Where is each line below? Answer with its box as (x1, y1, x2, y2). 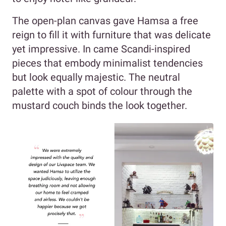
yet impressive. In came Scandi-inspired (12, 42, 190, 55)
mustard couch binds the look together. (12, 99, 187, 111)
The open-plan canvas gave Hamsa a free (12, 14, 198, 27)
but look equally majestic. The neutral (12, 71, 180, 83)
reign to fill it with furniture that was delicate (12, 28, 211, 41)
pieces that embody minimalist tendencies (12, 56, 203, 69)
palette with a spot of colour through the (12, 85, 192, 97)
